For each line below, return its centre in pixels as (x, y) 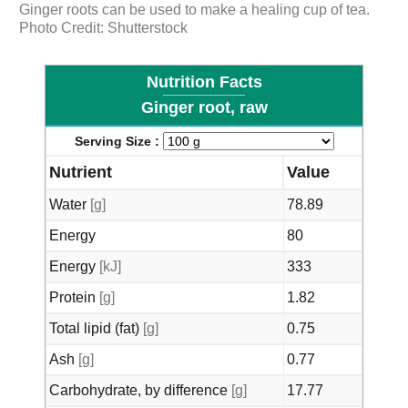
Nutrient (81, 172)
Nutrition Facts (204, 82)
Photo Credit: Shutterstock (103, 27)
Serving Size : (118, 141)
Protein (74, 297)
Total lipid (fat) (96, 328)
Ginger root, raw (204, 107)
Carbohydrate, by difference (140, 390)
